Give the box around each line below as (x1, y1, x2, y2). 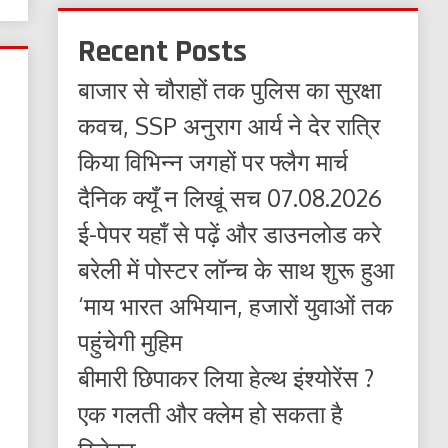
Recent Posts (78, 31, 248, 73)
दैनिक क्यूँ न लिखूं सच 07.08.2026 (78, 182, 383, 214)
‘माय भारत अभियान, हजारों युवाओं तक (78, 290, 394, 322)
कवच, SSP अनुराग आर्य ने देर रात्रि (78, 110, 381, 142)
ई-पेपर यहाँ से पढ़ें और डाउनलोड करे (78, 218, 382, 250)
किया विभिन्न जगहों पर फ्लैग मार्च (78, 146, 349, 178)
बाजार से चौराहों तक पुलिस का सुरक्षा (78, 74, 382, 106)
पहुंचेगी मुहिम (78, 326, 183, 358)
